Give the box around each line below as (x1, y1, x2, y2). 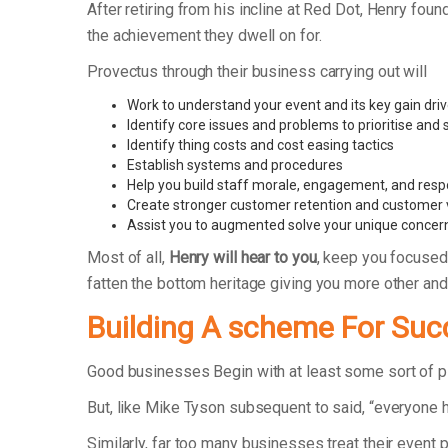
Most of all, (87, 248, 169, 268)
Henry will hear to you (168, 248, 317, 268)
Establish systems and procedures (127, 157, 343, 174)
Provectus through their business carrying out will (87, 62, 431, 82)
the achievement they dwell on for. (87, 26, 322, 46)
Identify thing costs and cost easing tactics (127, 137, 394, 154)
